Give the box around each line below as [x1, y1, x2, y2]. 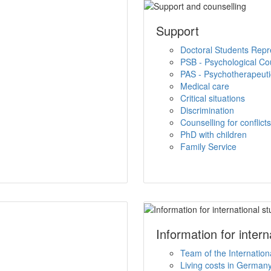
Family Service [180, 140, 237, 152]
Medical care [180, 79, 230, 92]
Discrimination [180, 103, 235, 116]
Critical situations [180, 91, 246, 104]
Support [156, 21, 200, 39]
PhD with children [180, 128, 247, 140]
